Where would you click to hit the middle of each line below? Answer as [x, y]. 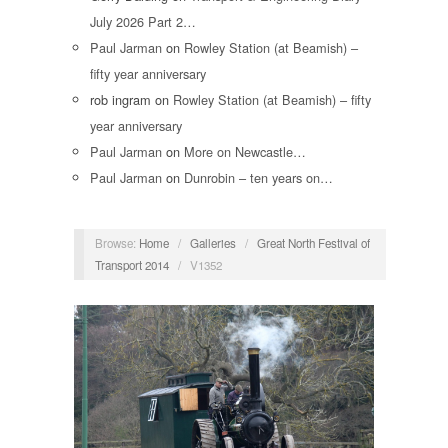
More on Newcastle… [245, 152]
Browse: [115, 242]
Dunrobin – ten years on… [258, 178]
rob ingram [120, 100]
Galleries [212, 242]
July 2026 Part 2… [143, 22]
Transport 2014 [131, 264]
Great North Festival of [313, 242]
